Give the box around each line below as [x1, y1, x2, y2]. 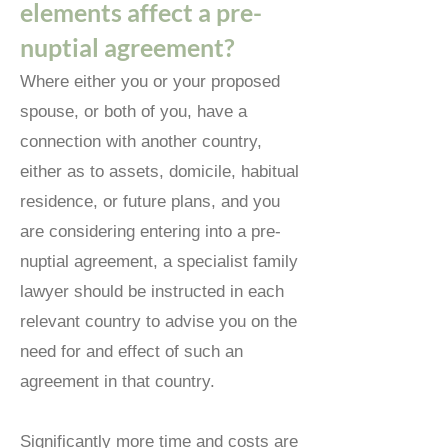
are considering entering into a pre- [20, 222, 281, 241]
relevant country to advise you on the [20, 312, 297, 331]
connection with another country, [20, 132, 262, 151]
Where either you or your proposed [20, 72, 280, 91]
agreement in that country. [20, 372, 215, 391]
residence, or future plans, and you [20, 192, 280, 211]
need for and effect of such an [20, 342, 243, 361]
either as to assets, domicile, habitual [20, 162, 299, 181]
